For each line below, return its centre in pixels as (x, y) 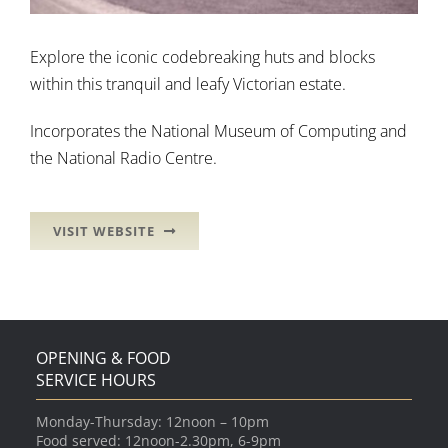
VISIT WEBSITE (104, 231)
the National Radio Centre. (123, 158)
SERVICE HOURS (95, 380)
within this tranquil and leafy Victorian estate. (188, 84)
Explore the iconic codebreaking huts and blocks (202, 57)
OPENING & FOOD (103, 358)
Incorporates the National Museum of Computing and (218, 131)
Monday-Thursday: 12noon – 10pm (152, 422)
